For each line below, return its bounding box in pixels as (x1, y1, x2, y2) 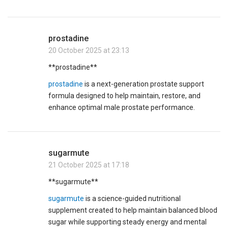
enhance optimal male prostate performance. (48, 103, 195, 112)
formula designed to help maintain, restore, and (48, 92, 201, 100)
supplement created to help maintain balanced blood (48, 206, 218, 215)
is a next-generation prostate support (83, 80, 205, 89)
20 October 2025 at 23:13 (48, 46, 129, 55)
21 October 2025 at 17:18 (48, 161, 129, 169)
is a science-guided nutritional (84, 194, 181, 203)
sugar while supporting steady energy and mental (48, 218, 207, 226)
